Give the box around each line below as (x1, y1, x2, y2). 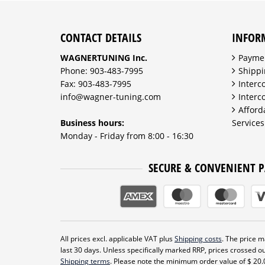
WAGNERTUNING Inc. (60, 51, 147, 63)
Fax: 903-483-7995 (60, 77, 131, 89)
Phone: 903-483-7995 (60, 64, 143, 76)
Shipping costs (174, 233, 222, 244)
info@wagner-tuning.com (60, 91, 161, 102)
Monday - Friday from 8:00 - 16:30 (60, 130, 193, 141)
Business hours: (60, 117, 124, 128)
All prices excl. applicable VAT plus (60, 233, 174, 244)
